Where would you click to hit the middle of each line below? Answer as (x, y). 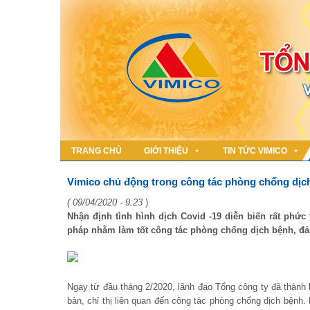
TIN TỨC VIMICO (255, 151)
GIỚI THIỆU (166, 151)
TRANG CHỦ (97, 151)
